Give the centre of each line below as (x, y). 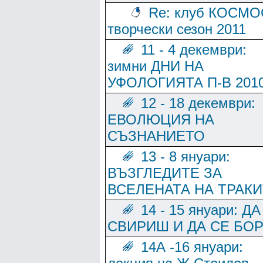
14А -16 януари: (192, 247)
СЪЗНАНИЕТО (156, 136)
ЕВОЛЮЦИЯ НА (161, 119)
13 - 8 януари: (186, 156)
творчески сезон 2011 (177, 29)
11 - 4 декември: (194, 50)
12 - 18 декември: (198, 103)
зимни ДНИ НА (156, 66)
